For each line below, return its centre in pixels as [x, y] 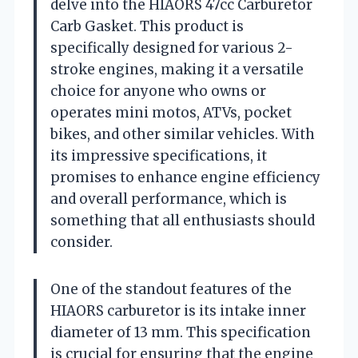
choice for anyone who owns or [158, 91]
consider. [82, 242]
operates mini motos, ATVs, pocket [171, 112]
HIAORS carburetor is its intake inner [178, 310]
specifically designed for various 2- [172, 48]
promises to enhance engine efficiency [185, 177]
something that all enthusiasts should [183, 220]
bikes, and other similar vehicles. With [183, 134]
